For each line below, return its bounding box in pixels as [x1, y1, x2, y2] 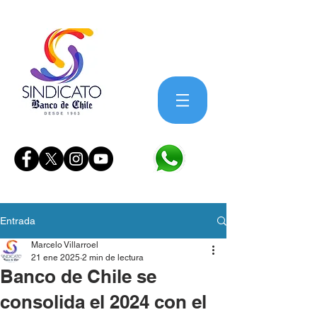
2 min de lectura [82, 253, 144, 263]
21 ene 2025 [31, 253, 80, 263]
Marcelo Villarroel [31, 240, 98, 250]
